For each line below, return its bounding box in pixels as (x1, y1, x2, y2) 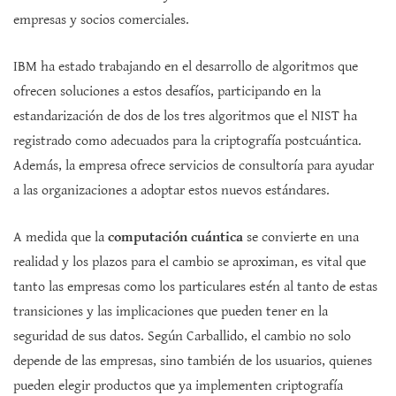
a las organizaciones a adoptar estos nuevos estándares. (13, 182, 330, 200)
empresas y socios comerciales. (13, 11, 189, 29)
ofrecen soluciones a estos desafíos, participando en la (13, 83, 321, 101)
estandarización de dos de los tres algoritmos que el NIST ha (13, 108, 357, 126)
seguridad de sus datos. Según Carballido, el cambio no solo (13, 328, 351, 346)
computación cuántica (108, 229, 243, 247)
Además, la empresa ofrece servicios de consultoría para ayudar (13, 157, 374, 175)
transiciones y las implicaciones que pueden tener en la (13, 303, 328, 321)
